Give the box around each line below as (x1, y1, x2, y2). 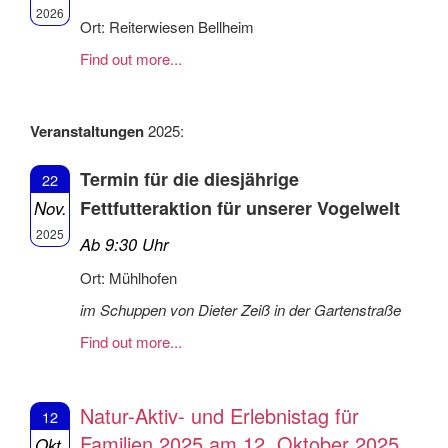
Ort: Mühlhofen (80, 267, 177, 289)
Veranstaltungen (30, 119, 144, 142)
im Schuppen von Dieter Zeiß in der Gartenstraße (80, 299, 401, 321)
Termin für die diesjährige (80, 166, 299, 193)
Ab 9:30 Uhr (80, 232, 169, 257)
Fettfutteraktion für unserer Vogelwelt (80, 195, 400, 222)
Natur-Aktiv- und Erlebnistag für (80, 401, 359, 431)
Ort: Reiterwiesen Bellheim (80, 15, 254, 37)
